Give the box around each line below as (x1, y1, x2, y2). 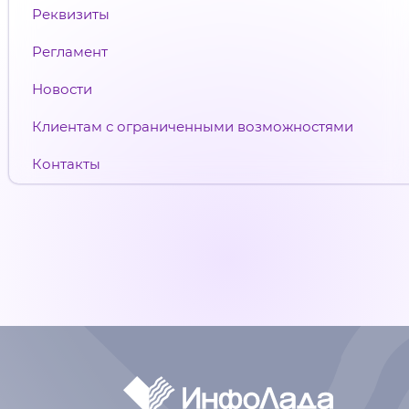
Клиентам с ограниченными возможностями (32, 117, 353, 135)
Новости (32, 79, 92, 98)
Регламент (32, 42, 108, 60)
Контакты (32, 154, 100, 173)
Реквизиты (32, 5, 110, 23)
